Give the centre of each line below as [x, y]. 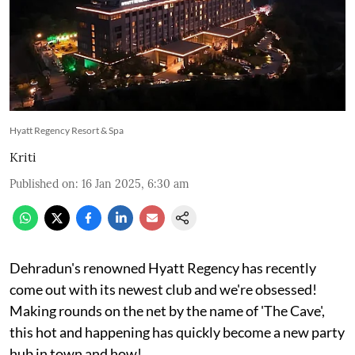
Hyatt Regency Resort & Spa [67, 130]
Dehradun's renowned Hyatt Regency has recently [163, 267]
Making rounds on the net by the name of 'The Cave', [167, 310]
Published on [42, 183]
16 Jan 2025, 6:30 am [136, 183]
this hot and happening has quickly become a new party [177, 332]
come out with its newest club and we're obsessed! [163, 289]
